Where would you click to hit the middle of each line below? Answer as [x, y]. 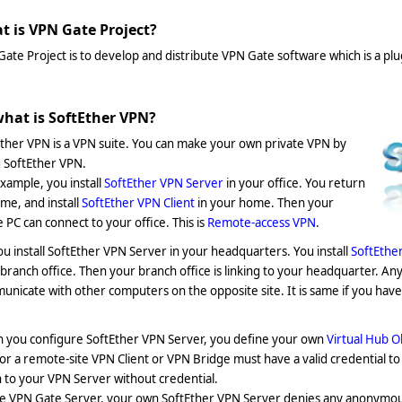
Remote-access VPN [262, 223]
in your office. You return [294, 183]
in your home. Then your [264, 203]
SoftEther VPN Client [138, 203]
